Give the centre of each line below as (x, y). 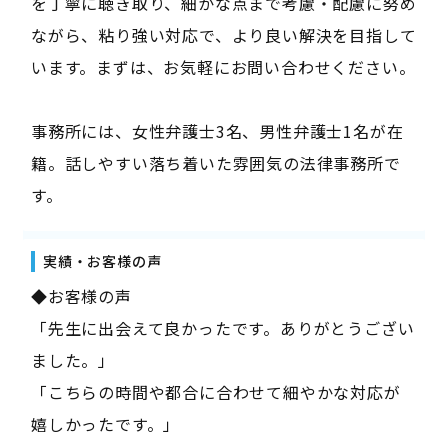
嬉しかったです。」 (105, 423)
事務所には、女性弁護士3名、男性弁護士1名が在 (217, 130)
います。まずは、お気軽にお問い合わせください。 (223, 66)
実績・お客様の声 (102, 260)
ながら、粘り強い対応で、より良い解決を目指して (223, 34)
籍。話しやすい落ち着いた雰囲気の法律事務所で (215, 162)
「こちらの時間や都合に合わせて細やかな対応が (215, 391)
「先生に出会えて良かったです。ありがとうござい (222, 327)
